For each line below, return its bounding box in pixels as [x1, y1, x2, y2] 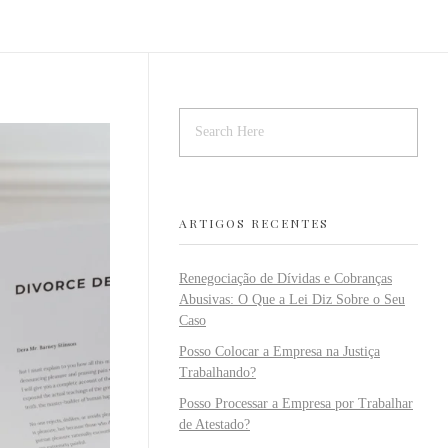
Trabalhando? [179, 364, 256, 380]
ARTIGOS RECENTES [179, 214, 329, 231]
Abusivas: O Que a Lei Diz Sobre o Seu [179, 291, 405, 307]
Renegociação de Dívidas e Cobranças [179, 270, 392, 286]
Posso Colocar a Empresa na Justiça [179, 343, 380, 359]
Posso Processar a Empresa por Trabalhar [179, 395, 413, 411]
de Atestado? [179, 416, 250, 432]
